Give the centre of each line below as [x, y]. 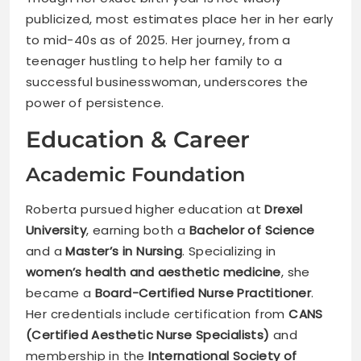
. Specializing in [229, 251]
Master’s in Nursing [124, 251]
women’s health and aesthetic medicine [154, 272]
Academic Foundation [135, 175]
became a [60, 293]
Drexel [284, 210]
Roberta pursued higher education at [145, 210]
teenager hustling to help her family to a [154, 61]
